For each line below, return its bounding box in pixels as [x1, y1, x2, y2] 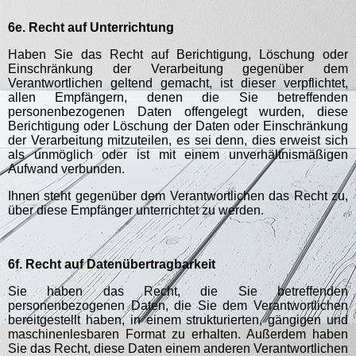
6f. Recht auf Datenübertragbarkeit [8, 257, 215, 271]
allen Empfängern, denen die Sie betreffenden [8, 91, 348, 104]
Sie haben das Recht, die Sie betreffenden [8, 284, 348, 298]
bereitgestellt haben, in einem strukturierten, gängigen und [8, 313, 348, 327]
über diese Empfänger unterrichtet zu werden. [8, 203, 264, 217]
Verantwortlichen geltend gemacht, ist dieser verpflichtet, [8, 76, 348, 90]
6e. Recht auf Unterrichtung [8, 21, 174, 34]
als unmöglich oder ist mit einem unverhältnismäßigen [8, 148, 348, 161]
